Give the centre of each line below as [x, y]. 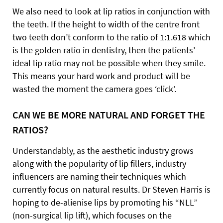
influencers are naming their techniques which [99, 176]
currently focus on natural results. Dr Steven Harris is [111, 189]
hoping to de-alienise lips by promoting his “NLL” [105, 202]
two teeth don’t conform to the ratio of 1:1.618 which [111, 37]
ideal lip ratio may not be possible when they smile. [109, 63]
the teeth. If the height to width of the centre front [106, 24]
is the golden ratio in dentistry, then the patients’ [104, 50]
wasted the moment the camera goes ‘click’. [94, 89]
